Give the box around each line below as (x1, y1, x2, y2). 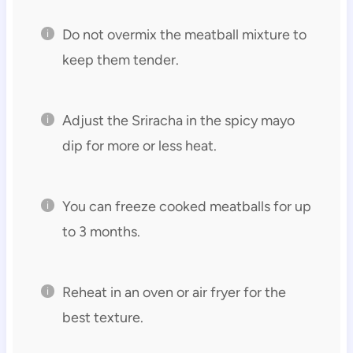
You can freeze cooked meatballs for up (61, 197, 311, 215)
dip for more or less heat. (61, 136, 217, 154)
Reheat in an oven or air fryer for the (61, 283, 286, 301)
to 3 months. (61, 222, 140, 240)
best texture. (61, 308, 143, 326)
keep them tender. (61, 50, 179, 69)
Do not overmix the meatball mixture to (61, 25, 307, 43)
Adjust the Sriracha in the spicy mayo (61, 111, 295, 129)
